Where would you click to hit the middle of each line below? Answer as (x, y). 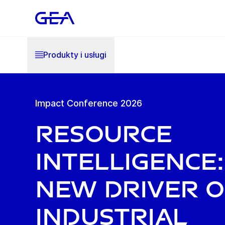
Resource (104, 134)
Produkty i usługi (75, 54)
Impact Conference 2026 (89, 103)
